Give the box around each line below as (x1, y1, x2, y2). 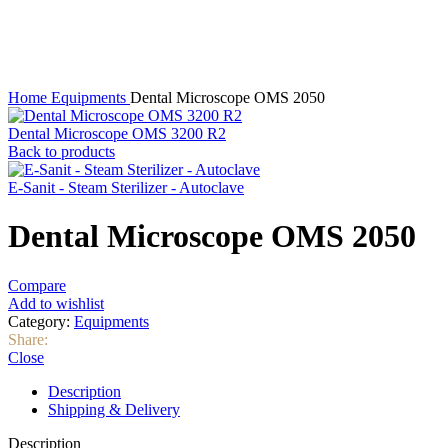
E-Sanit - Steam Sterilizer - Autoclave (8, 179, 244, 196)
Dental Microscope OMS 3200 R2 (8, 125, 226, 142)
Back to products (8, 143, 115, 160)
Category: (8, 312, 70, 330)
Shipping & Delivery (48, 400, 180, 418)
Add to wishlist (8, 294, 104, 312)
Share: (8, 330, 48, 348)
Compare (8, 276, 66, 294)
